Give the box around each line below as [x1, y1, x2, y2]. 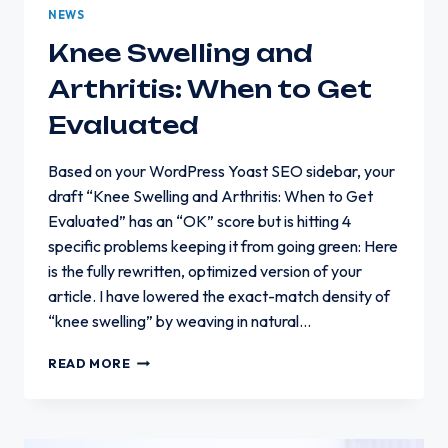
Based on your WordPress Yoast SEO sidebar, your [48, 161, 395, 182]
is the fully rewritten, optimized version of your [48, 261, 362, 282]
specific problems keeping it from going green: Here [48, 236, 398, 257]
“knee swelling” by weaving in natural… [48, 311, 311, 332]
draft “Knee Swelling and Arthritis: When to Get [48, 186, 373, 207]
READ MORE [48, 355, 131, 372]
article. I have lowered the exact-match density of [48, 286, 390, 307]
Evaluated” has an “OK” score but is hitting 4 [48, 211, 351, 232]
